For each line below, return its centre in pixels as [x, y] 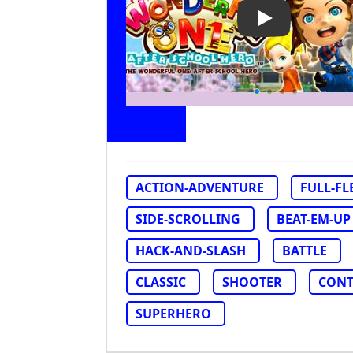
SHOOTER [252, 282]
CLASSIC [161, 282]
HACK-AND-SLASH [191, 251]
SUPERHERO [173, 314]
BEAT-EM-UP [314, 219]
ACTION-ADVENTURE [200, 188]
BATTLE [305, 251]
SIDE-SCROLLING [188, 219]
